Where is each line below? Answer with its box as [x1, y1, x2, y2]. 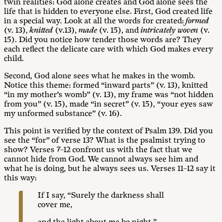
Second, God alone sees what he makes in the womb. [4, 71, 195, 81]
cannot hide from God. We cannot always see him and [4, 155, 198, 164]
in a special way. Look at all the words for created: [4, 16, 186, 26]
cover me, [38, 200, 72, 210]
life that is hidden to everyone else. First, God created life [4, 7, 213, 16]
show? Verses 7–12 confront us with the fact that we [4, 145, 192, 155]
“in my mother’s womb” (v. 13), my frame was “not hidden [4, 90, 214, 100]
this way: [4, 173, 37, 183]
